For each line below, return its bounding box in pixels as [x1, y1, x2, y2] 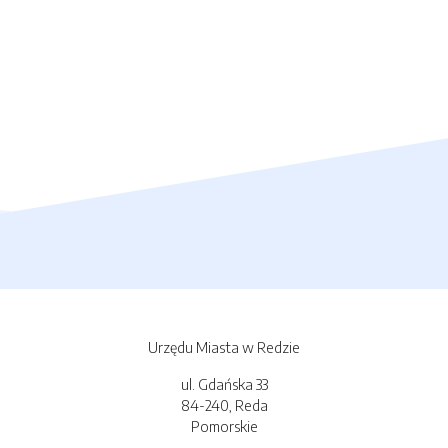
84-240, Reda [180, 396, 268, 415]
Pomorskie [190, 417, 258, 436]
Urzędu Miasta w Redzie [148, 338, 300, 357]
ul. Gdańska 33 [180, 375, 268, 394]
